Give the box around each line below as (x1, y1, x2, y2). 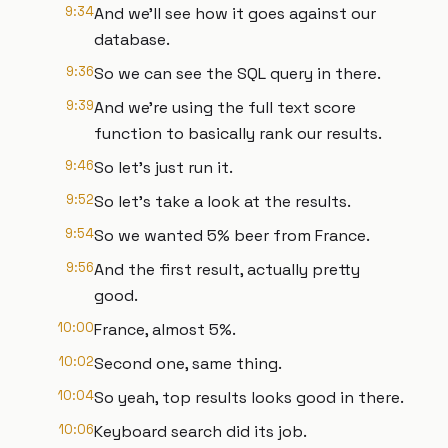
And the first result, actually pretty (94, 259, 360, 280)
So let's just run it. (94, 157, 233, 178)
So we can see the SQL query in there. (94, 63, 381, 84)
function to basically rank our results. (94, 123, 382, 144)
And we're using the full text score (94, 97, 356, 118)
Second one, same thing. (94, 353, 282, 374)
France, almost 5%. (94, 319, 236, 340)
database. (94, 29, 170, 50)
